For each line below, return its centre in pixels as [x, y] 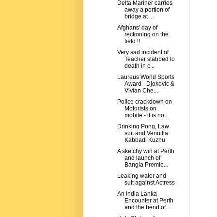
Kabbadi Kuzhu [145, 140]
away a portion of [147, 10]
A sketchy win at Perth [146, 151]
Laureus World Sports [146, 77]
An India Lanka [137, 194]
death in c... [139, 66]
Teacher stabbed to [149, 59]
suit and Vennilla [146, 133]
